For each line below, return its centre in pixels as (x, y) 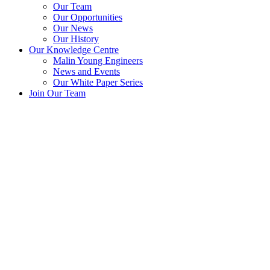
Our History (76, 39)
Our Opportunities (88, 17)
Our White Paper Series (98, 83)
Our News (73, 28)
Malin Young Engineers (98, 61)
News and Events (86, 72)
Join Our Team (57, 93)
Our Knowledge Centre (74, 50)
